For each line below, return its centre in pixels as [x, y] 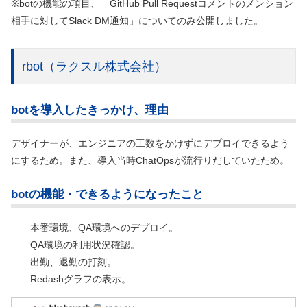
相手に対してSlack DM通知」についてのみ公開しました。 [137, 21]
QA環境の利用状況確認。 [85, 245]
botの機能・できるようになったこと [107, 195]
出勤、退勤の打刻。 [73, 262]
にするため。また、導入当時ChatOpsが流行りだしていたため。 [150, 160]
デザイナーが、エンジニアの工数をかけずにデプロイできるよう [150, 143]
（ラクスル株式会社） [105, 67]
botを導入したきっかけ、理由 [90, 110]
